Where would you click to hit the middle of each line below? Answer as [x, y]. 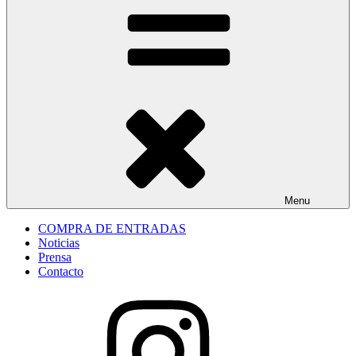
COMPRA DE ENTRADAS [112, 228]
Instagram [62, 298]
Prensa [55, 257]
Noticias [59, 243]
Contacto [61, 271]
